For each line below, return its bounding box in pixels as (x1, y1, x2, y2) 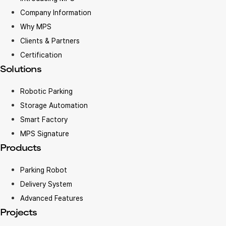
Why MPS (20, 22, 51, 31)
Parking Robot (20, 165, 67, 174)
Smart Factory (20, 115, 68, 124)
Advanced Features (20, 194, 83, 202)
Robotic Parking (20, 87, 73, 95)
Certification (20, 50, 62, 59)
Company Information (20, 8, 91, 17)
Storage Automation (20, 101, 88, 109)
